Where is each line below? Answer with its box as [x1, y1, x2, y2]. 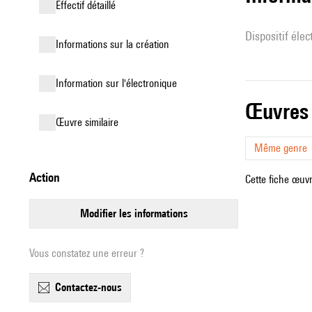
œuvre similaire [64, 116, 118, 129]
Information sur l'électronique [58, 77, 177, 90]
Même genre [254, 141, 307, 155]
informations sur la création [58, 38, 169, 51]
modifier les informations [88, 207, 188, 220]
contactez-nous [61, 281, 122, 294]
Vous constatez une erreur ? [29, 247, 144, 260]
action [36, 170, 60, 185]
